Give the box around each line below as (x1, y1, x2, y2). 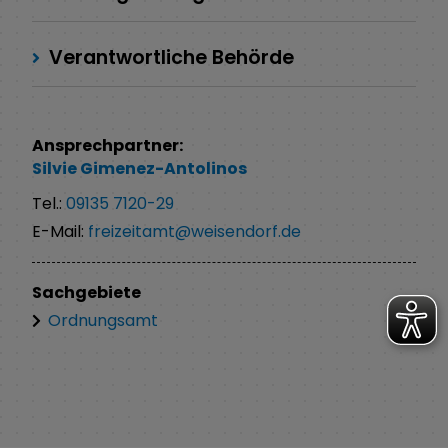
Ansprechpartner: (32, 133, 183, 157)
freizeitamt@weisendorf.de (88, 219, 301, 243)
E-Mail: (32, 219, 88, 243)
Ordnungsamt (48, 308, 158, 332)
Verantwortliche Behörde (44, 43, 294, 71)
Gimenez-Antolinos (80, 157, 247, 181)
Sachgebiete (32, 280, 141, 304)
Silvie (32, 157, 80, 181)
